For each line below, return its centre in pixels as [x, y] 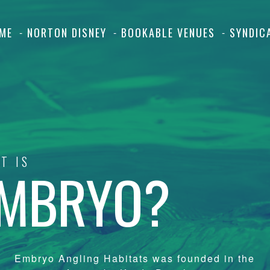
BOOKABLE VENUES [168, 33]
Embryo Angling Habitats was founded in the [135, 258]
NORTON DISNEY [67, 33]
